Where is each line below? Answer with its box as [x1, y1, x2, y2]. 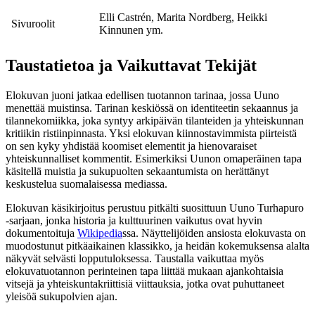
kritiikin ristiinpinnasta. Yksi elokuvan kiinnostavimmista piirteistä [6, 127, 297, 140]
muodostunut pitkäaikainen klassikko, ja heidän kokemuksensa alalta [6, 240, 309, 252]
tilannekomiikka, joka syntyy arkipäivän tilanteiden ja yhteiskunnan [6, 115, 304, 127]
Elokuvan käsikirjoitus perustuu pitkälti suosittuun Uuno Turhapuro [6, 202, 304, 214]
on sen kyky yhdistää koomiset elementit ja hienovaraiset [6, 140, 257, 153]
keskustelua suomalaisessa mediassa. [6, 178, 167, 191]
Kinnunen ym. [99, 24, 163, 37]
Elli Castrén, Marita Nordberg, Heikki [99, 11, 267, 24]
